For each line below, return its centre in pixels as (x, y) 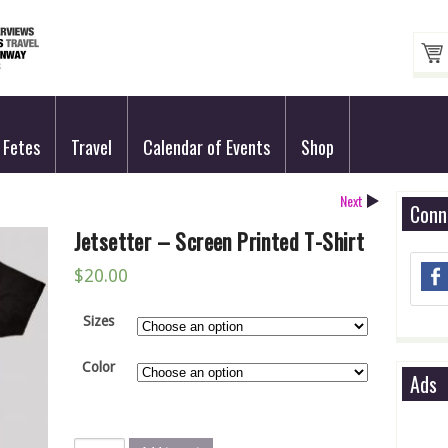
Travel (91, 147)
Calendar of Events (206, 147)
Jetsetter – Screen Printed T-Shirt (219, 241)
